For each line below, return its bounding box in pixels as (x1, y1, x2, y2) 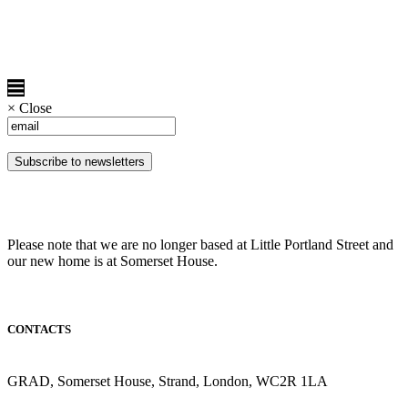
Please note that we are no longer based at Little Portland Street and (7, 236, 393, 252)
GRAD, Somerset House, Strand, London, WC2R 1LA (7, 373, 328, 390)
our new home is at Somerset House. (7, 252, 221, 269)
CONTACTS (7, 322, 71, 337)
